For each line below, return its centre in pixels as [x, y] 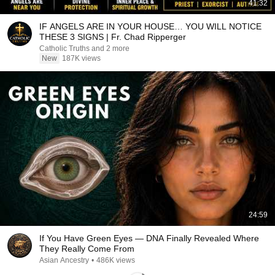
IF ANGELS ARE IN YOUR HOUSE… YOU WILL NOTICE [150, 26]
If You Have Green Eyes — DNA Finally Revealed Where [149, 238]
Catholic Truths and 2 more [110, 48]
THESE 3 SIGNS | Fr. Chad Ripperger [113, 37]
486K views [116, 260]
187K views [81, 58]
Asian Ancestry [64, 260]
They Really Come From [87, 249]
